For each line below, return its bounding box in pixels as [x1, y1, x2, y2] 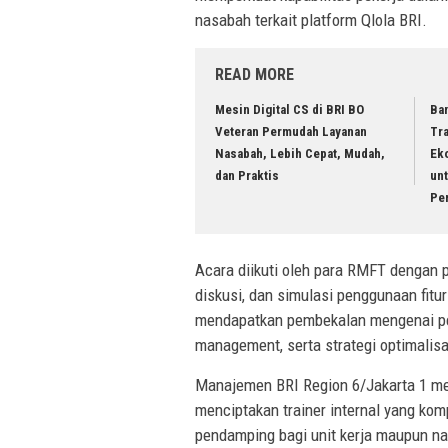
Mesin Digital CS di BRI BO [215, 102, 364, 118]
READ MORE [215, 65, 294, 85]
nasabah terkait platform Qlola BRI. [195, 10, 427, 31]
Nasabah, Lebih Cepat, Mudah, [215, 146, 385, 162]
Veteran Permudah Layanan [215, 124, 367, 140]
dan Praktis [215, 168, 279, 184]
